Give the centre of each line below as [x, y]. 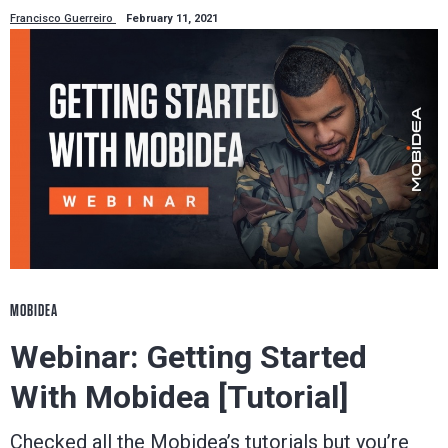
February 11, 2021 [172, 18]
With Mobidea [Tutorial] [179, 397]
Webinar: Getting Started [188, 357]
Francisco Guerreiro [63, 18]
